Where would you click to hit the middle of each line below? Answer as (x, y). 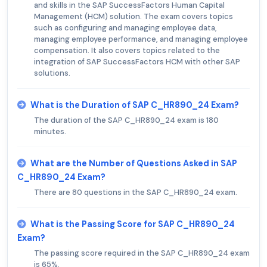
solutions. (52, 73)
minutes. (50, 131)
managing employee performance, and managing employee (141, 39)
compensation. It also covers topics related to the (127, 50)
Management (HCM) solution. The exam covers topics (133, 16)
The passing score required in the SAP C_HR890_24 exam (142, 253)
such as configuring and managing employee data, (125, 27)
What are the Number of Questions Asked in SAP (134, 163)
